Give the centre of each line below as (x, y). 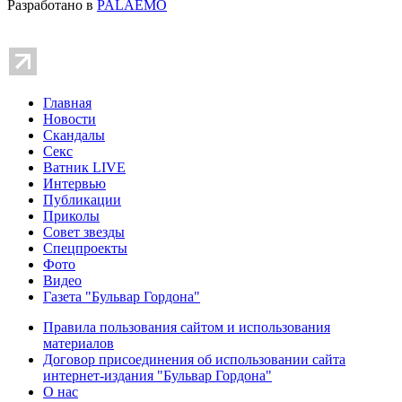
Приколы (71, 215)
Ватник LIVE (84, 167)
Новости (70, 118)
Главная (67, 102)
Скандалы (74, 135)
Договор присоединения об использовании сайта (194, 359)
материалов (79, 343)
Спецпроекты (85, 248)
